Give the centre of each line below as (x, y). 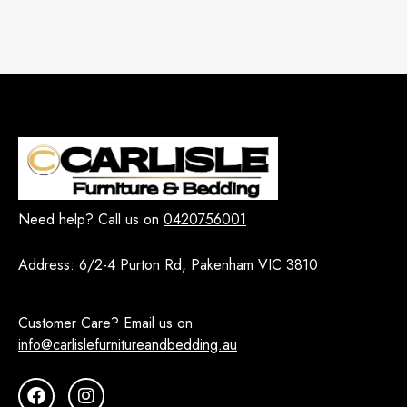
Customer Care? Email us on (105, 323)
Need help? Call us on (91, 220)
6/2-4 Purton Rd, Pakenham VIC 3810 (199, 265)
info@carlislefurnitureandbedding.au (128, 345)
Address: (49, 265)
